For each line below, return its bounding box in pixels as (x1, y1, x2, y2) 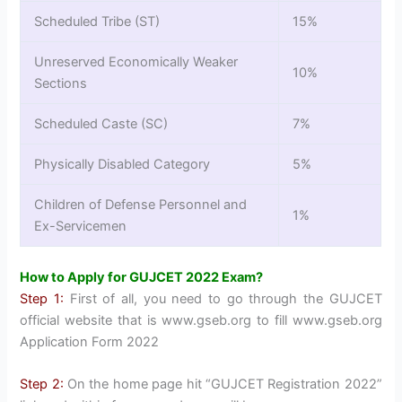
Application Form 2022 (20, 333, 160, 350)
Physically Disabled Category (34, 155, 211, 172)
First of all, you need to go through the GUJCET (64, 290, 382, 307)
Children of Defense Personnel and (34, 196, 248, 213)
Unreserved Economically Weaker (34, 53, 239, 70)
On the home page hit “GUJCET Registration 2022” (63, 376, 382, 393)
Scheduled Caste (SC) (34, 115, 169, 132)
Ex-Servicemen (34, 217, 127, 234)
